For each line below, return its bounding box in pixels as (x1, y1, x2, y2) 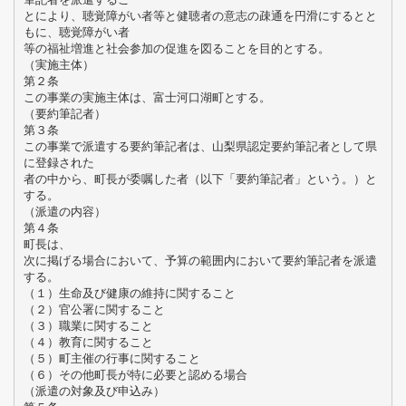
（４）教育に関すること (23, 334, 153, 349)
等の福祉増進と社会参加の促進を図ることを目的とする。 (23, 41, 330, 55)
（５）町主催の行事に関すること (23, 351, 200, 365)
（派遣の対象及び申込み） (23, 383, 165, 398)
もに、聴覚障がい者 (23, 24, 130, 39)
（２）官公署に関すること (23, 302, 165, 316)
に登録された (23, 155, 94, 169)
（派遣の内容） (23, 204, 106, 218)
